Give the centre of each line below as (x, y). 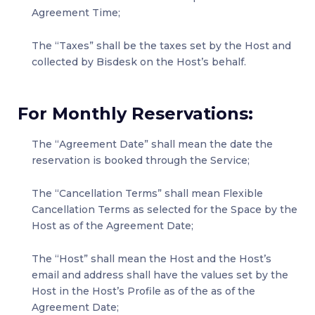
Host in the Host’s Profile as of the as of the (143, 291)
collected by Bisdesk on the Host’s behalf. (139, 62)
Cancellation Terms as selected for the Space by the (165, 210)
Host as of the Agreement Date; (112, 226)
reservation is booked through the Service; (141, 161)
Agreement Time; (76, 13)
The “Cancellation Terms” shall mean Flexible (147, 194)
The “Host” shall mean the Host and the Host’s (152, 259)
